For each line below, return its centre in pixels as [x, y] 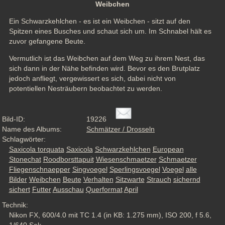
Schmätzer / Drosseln [121, 129]
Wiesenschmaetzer [126, 159]
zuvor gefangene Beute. [48, 41]
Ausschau [68, 190]
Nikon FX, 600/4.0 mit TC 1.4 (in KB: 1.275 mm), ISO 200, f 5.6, [110, 215]
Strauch [159, 180]
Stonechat [25, 159]
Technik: [15, 205]
